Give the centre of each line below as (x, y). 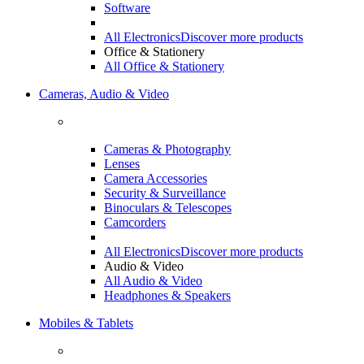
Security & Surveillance (165, 193)
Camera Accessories (156, 178)
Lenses (122, 163)
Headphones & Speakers (167, 295)
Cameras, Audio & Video (104, 93)
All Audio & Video (153, 280)
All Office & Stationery (164, 66)
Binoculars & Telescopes (168, 207)
